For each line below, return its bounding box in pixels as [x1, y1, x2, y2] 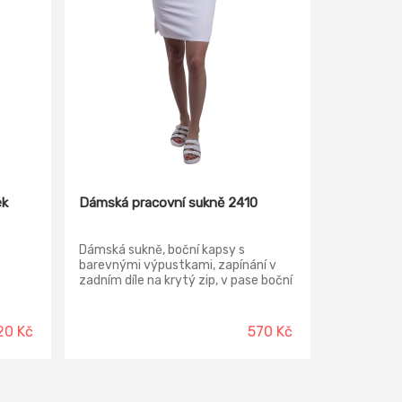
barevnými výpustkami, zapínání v [79, 258, 277, 273]
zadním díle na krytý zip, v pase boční [79, 273, 293, 288]
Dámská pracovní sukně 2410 [79, 195, 258, 211]
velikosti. [79, 303, 131, 319]
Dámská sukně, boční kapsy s [79, 242, 246, 258]
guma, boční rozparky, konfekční [79, 288, 266, 303]
